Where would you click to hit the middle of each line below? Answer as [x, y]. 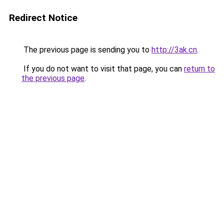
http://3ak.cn [174, 50]
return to [199, 69]
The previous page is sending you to [86, 50]
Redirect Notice [43, 18]
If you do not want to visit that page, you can [103, 69]
